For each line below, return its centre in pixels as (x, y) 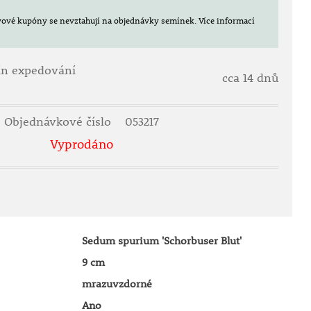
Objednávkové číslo (60, 121)
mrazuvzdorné (117, 283)
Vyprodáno (82, 144)
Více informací (226, 20)
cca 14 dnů (251, 78)
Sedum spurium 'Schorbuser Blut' (161, 240)
